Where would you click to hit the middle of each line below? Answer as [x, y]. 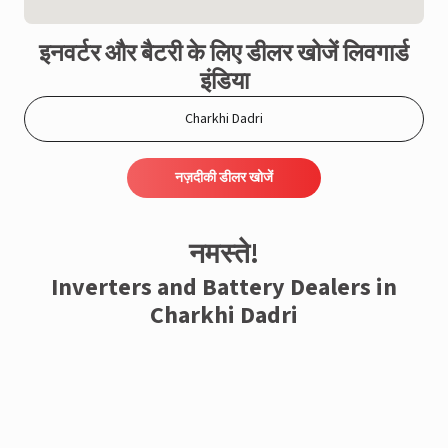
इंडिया [224, 81]
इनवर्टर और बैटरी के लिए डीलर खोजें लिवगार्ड [224, 53]
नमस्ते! [224, 254]
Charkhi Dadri [224, 315]
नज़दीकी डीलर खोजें [224, 178]
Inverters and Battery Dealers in [224, 287]
